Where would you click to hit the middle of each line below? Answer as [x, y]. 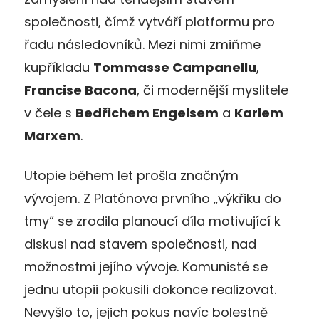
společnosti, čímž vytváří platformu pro [150, 21]
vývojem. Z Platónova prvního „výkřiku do [153, 198]
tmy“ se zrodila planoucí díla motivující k [152, 221]
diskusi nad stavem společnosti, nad [140, 244]
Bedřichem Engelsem [147, 113]
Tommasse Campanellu [175, 67]
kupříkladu [59, 67]
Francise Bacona [80, 90]
